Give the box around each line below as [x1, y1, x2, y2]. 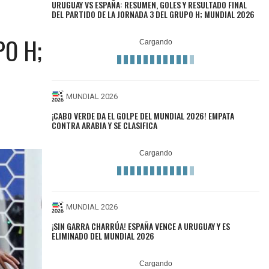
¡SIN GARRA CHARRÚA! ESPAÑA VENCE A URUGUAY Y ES [52, 220, 231, 233]
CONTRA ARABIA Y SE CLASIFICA [52, 118, 158, 131]
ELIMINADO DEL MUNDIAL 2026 [52, 229, 155, 243]
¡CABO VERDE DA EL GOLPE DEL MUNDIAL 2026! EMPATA [52, 109, 235, 122]
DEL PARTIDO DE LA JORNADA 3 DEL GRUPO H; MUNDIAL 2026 [52, 8, 255, 21]
